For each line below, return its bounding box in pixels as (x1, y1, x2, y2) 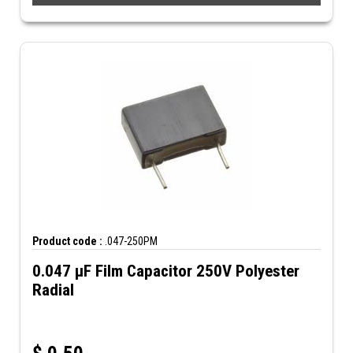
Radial (32, 281, 74, 299)
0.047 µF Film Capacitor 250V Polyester (32, 262, 299, 281)
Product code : (32, 235, 102, 247)
